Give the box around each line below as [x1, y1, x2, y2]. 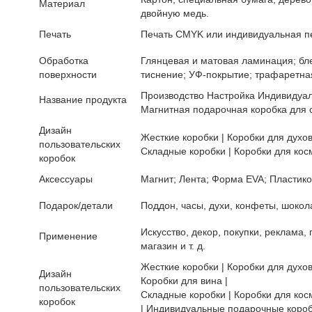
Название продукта [39, 94, 127, 105]
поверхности [39, 69, 97, 80]
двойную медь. [141, 8, 209, 19]
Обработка [39, 55, 88, 66]
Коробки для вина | [141, 275, 228, 286]
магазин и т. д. [141, 240, 205, 251]
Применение [39, 231, 97, 242]
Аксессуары [39, 173, 93, 185]
